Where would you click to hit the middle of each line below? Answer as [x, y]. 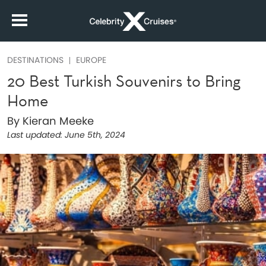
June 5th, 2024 [94, 135]
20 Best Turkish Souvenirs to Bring [124, 81]
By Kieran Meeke [50, 121]
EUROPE [91, 60]
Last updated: [35, 135]
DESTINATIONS [35, 60]
